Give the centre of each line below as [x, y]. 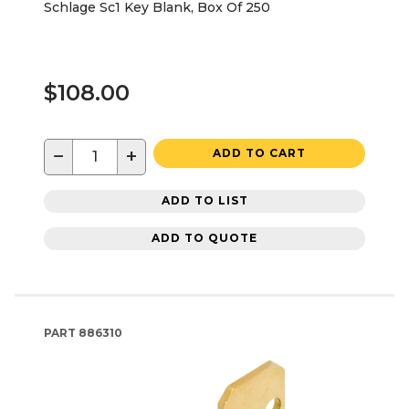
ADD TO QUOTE [204, 238]
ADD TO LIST [204, 201]
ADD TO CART [259, 152]
